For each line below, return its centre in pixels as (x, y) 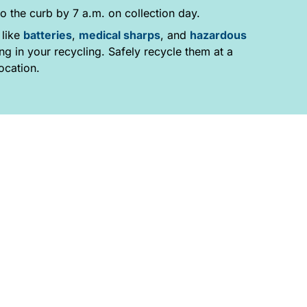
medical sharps (119, 35)
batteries (47, 35)
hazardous (218, 35)
